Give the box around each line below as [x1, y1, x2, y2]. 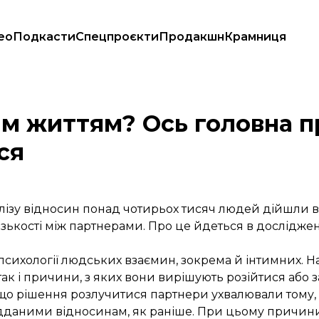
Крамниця [224, 30, 286, 43]
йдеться [194, 219, 244, 233]
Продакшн [159, 30, 224, 43]
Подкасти [13, 30, 75, 43]
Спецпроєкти [75, 30, 159, 43]
